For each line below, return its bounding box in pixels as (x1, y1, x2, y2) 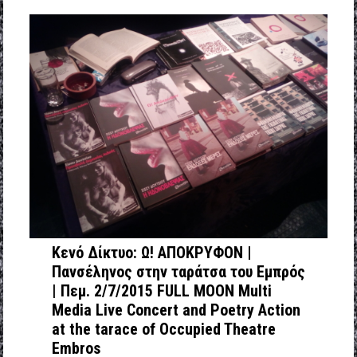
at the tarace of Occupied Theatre (51, 319, 276, 339)
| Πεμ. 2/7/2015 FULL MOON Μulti (51, 280, 272, 300)
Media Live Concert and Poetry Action (51, 300, 300, 320)
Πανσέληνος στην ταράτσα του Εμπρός (51, 261, 305, 281)
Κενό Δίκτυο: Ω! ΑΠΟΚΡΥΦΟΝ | (51, 242, 252, 262)
